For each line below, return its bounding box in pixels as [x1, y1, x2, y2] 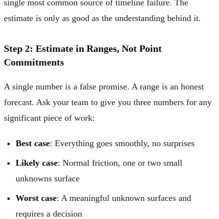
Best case [16, 138, 50, 148]
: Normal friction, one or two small [58, 157, 182, 168]
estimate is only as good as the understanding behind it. [4, 13, 201, 23]
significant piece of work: [4, 112, 95, 123]
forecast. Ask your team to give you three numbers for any [4, 97, 212, 107]
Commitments [4, 56, 64, 67]
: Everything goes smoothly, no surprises [50, 138, 195, 148]
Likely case [16, 157, 58, 168]
